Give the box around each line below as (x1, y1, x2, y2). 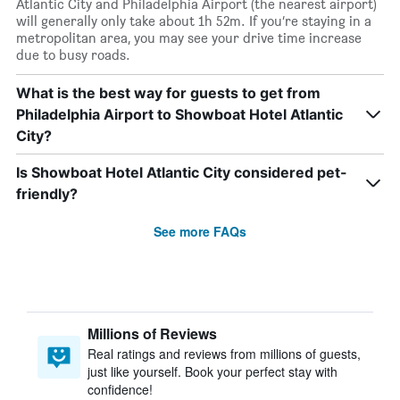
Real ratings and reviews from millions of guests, (87, 345, 361, 362)
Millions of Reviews (87, 323, 217, 344)
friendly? (16, 185, 78, 203)
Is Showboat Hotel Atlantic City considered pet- (16, 163, 347, 181)
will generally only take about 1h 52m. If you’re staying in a (16, 12, 371, 29)
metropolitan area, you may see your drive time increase (16, 29, 362, 46)
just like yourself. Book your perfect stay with (87, 362, 337, 380)
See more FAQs (154, 222, 246, 240)
